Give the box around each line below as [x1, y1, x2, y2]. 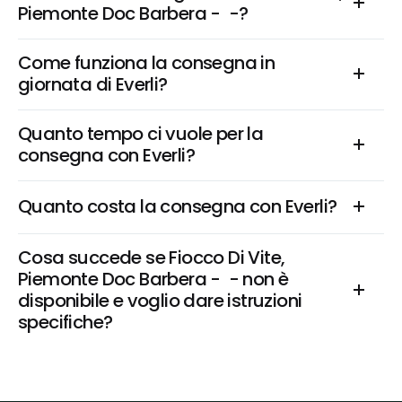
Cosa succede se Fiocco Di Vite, [18, 245, 285, 270]
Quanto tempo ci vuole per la [18, 121, 264, 146]
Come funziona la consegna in [18, 50, 275, 75]
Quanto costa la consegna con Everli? [18, 194, 337, 219]
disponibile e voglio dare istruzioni [18, 288, 302, 313]
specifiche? [18, 310, 113, 335]
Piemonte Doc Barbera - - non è [18, 267, 289, 292]
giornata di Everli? [18, 72, 168, 97]
